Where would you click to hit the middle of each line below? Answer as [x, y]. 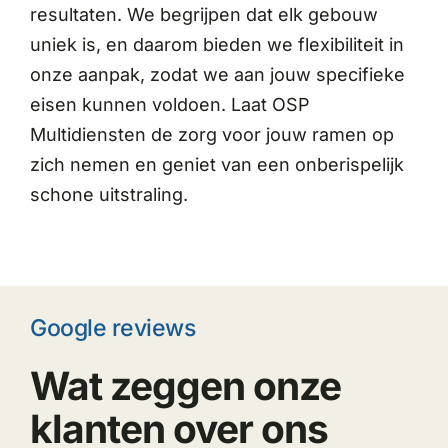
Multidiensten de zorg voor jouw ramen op [211, 134]
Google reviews [112, 327]
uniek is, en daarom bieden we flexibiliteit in [216, 44]
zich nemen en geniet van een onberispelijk [216, 164]
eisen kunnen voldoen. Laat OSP [169, 104]
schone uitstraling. [108, 194]
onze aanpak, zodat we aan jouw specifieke [217, 74]
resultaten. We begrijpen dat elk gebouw [203, 14]
